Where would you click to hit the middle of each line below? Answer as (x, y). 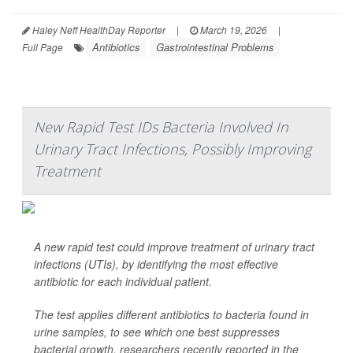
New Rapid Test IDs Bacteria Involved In (161, 127)
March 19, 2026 (232, 30)
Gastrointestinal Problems (215, 47)
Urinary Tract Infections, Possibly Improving (173, 149)
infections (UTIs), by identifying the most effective (156, 264)
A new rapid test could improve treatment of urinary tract (174, 247)
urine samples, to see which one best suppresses (157, 332)
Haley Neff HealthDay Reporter (98, 30)
